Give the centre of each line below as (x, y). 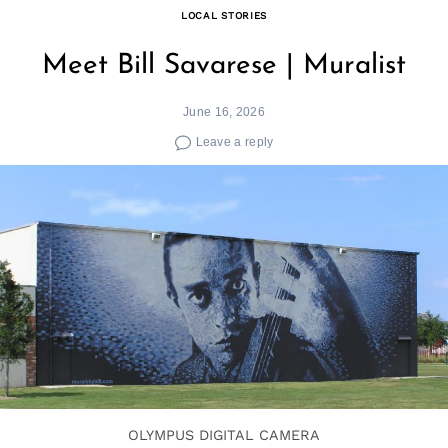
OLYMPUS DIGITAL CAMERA (224, 434)
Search (68, 240)
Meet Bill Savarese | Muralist (224, 65)
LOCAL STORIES (223, 15)
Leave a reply (234, 142)
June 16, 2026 (224, 111)
